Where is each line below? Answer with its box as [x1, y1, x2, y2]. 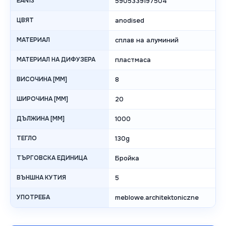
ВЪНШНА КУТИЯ [17, 174, 66, 182]
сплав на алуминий [115, 36, 179, 45]
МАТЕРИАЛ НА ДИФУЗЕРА [17, 55, 95, 64]
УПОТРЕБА [17, 193, 50, 202]
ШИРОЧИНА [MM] [17, 95, 68, 103]
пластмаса [115, 55, 151, 65]
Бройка [115, 154, 139, 163]
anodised [115, 16, 144, 25]
